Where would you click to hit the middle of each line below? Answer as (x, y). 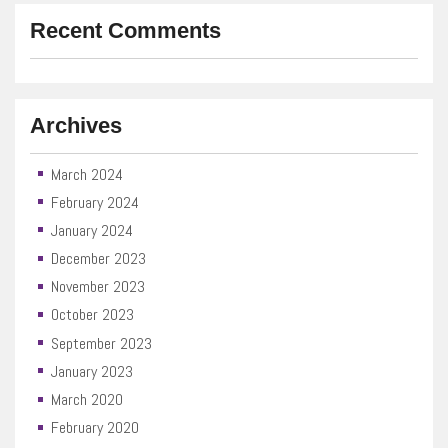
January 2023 (91, 371)
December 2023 (98, 259)
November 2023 (97, 287)
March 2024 (86, 174)
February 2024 (94, 202)
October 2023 (92, 315)
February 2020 (94, 428)
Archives (76, 125)
